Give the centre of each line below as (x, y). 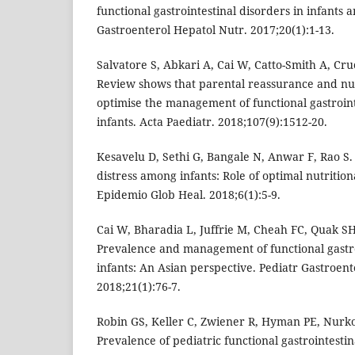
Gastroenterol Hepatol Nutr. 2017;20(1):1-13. (216, 30)
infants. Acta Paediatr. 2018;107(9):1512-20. (212, 122)
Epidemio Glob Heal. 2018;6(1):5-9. (189, 195)
